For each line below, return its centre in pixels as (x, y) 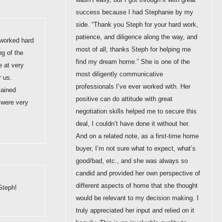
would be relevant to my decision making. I (137, 198)
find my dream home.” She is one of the (133, 61)
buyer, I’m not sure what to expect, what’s (136, 148)
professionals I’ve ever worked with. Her (133, 86)
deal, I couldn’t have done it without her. (133, 123)
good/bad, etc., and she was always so (132, 161)
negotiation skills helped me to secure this (136, 111)
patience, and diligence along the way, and (137, 37)
